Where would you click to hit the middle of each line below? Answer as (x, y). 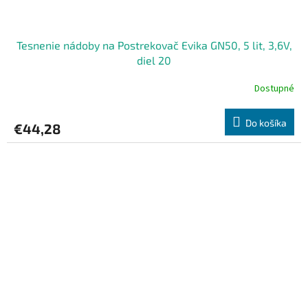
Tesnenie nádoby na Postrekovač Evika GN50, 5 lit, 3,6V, (154, 45)
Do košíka (266, 123)
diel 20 (154, 60)
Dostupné (274, 88)
